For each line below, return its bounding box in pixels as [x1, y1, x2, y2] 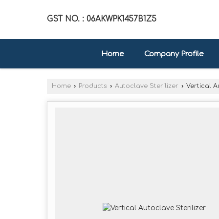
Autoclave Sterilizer [115, 83, 178, 89]
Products [79, 83, 107, 89]
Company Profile [144, 50, 204, 58]
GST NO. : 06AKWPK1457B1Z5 [47, 15, 156, 24]
